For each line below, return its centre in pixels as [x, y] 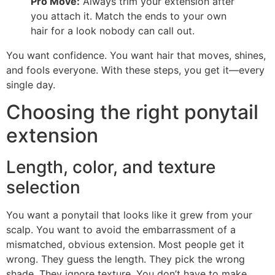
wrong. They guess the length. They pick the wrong [126, 259]
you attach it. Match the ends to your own [129, 16]
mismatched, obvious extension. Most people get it [125, 245]
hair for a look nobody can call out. [113, 30]
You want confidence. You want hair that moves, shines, [136, 55]
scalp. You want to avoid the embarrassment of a [121, 230]
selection [43, 188]
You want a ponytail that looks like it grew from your [129, 215]
